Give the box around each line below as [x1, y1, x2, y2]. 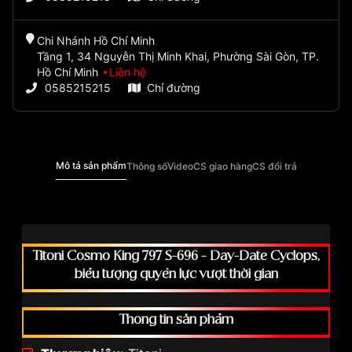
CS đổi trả [251, 159, 297, 172]
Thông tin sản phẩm [119, 313, 233, 327]
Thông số [126, 159, 167, 172]
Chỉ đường [147, 81, 200, 95]
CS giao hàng [192, 159, 252, 172]
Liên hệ [108, 65, 146, 79]
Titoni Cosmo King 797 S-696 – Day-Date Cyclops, [32, 250, 320, 263]
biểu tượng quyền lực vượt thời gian [74, 268, 278, 281]
